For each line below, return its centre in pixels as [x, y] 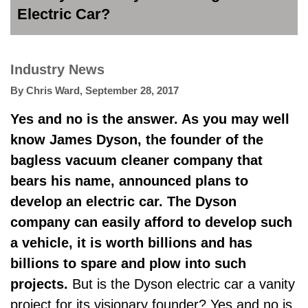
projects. [39, 284]
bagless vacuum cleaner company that [136, 160]
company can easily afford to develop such [151, 222]
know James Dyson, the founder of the [137, 140]
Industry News [57, 69]
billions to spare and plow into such [128, 263]
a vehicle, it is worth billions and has [131, 243]
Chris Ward [53, 90]
